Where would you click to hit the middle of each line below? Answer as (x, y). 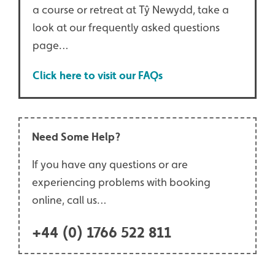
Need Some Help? (76, 137)
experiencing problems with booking (121, 182)
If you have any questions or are (110, 164)
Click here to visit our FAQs (98, 75)
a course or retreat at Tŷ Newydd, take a (131, 9)
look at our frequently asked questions (126, 27)
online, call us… (69, 199)
